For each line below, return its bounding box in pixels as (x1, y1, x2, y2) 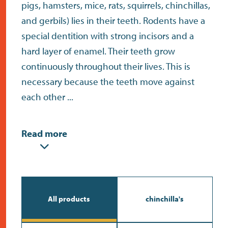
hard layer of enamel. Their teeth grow (21, 44, 175, 57)
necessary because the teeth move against (21, 75, 194, 88)
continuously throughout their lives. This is (21, 60, 190, 72)
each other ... (21, 90, 73, 103)
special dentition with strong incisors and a (21, 29, 194, 42)
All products (48, 193, 91, 204)
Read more (21, 127, 67, 139)
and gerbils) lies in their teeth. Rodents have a (21, 14, 205, 26)
